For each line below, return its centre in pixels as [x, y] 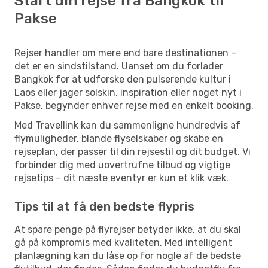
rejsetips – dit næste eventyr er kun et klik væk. [121, 178]
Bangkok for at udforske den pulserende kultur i [123, 79]
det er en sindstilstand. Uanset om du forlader [119, 66]
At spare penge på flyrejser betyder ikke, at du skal [128, 229]
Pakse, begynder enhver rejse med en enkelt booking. [134, 105]
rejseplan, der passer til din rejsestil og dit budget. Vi [133, 151]
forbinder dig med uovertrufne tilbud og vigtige [122, 165]
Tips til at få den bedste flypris [104, 206]
